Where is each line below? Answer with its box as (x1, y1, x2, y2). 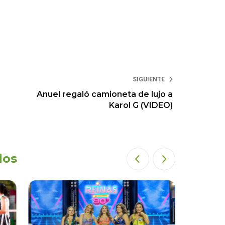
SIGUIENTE (133, 76, 165, 83)
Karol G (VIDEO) (109, 100, 173, 110)
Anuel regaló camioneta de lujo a (37, 89, 173, 99)
